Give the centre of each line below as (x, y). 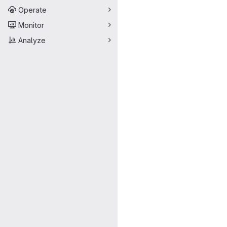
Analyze (32, 40)
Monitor (31, 25)
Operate (32, 10)
